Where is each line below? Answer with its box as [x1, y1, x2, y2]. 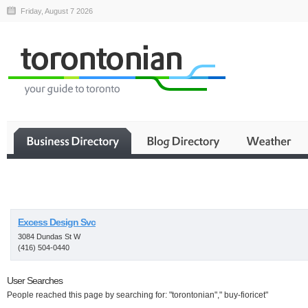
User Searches [7, 275, 63, 286]
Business [184, 190, 228, 201]
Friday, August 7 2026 [21, 7, 93, 15]
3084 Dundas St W [18, 232, 80, 241]
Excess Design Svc [18, 217, 96, 228]
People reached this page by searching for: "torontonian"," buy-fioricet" [7, 290, 268, 300]
